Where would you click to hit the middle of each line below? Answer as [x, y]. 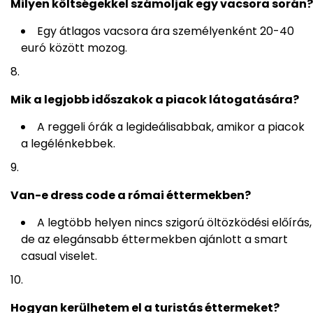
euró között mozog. [74, 48]
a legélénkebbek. [68, 144]
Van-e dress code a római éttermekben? [131, 196]
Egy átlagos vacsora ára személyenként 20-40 [166, 31]
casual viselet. [59, 256]
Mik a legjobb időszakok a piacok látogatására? [155, 100]
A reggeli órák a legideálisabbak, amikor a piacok [171, 127]
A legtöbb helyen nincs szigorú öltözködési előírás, [174, 223]
